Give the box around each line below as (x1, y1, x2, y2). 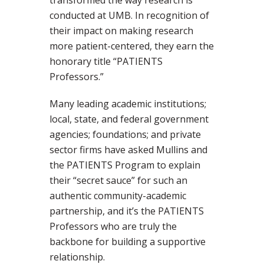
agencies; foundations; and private (49, 128, 201, 141)
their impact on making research (49, 24, 193, 38)
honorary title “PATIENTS (49, 55, 163, 68)
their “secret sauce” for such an (49, 174, 187, 187)
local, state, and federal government (49, 113, 209, 126)
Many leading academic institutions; (49, 97, 206, 111)
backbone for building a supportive (49, 235, 206, 249)
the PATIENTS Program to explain (49, 159, 200, 172)
